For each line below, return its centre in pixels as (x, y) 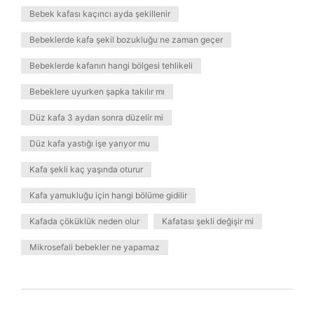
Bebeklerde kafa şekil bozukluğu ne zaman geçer (126, 40)
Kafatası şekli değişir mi (208, 221)
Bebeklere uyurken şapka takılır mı (97, 91)
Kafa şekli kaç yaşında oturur (86, 169)
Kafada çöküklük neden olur (84, 221)
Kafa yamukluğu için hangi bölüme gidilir (108, 195)
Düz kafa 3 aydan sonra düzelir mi (96, 117)
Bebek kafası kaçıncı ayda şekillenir (100, 14)
